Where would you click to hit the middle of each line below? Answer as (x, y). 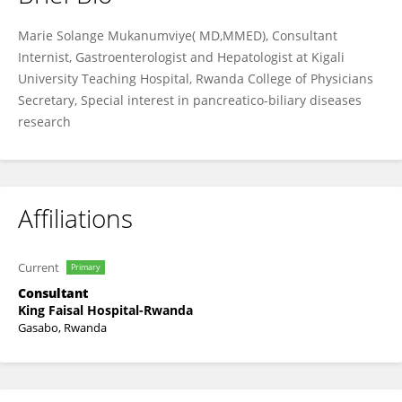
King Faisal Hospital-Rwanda (105, 310)
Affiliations (75, 218)
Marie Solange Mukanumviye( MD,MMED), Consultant (178, 35)
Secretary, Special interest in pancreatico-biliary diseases (190, 100)
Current (39, 267)
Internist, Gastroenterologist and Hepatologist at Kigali (181, 57)
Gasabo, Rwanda (62, 328)
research (44, 122)
